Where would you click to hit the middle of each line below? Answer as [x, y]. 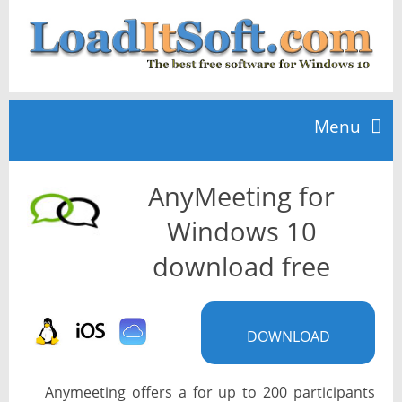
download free [241, 267]
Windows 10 [241, 232]
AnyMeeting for [241, 197]
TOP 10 [42, 254]
